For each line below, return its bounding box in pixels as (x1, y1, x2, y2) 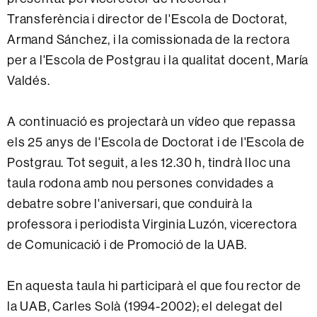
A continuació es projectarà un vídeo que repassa (7, 113, 296, 129)
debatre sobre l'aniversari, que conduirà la (7, 195, 253, 212)
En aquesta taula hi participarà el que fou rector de (7, 277, 301, 294)
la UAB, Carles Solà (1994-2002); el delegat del (7, 297, 283, 314)
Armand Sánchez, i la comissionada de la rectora (7, 30, 290, 47)
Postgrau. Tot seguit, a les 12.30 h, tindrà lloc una (7, 154, 291, 171)
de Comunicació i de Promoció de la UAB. (7, 236, 248, 253)
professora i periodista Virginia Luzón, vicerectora (7, 215, 297, 232)
